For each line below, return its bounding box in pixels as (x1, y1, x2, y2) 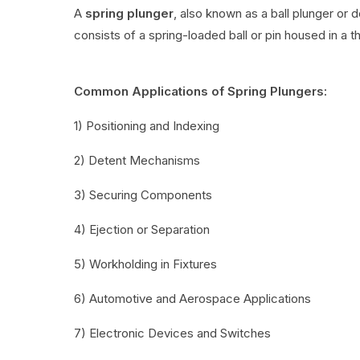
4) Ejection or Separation (74, 222, 210, 237)
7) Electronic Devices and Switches (74, 325, 271, 341)
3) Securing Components (74, 187, 212, 202)
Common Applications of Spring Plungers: (74, 84, 327, 99)
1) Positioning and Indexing (74, 118, 219, 133)
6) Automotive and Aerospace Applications (74, 291, 311, 306)
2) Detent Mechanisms (74, 153, 200, 168)
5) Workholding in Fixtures (74, 256, 217, 272)
